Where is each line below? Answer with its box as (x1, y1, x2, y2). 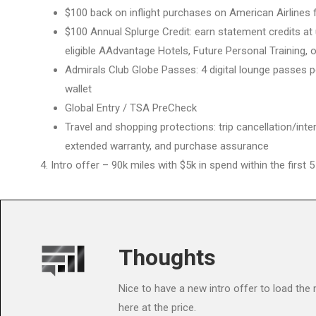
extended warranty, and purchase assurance (65, 140, 269, 152)
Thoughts (119, 243, 217, 271)
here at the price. (119, 300, 197, 314)
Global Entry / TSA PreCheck (65, 102, 197, 114)
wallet (65, 83, 92, 95)
